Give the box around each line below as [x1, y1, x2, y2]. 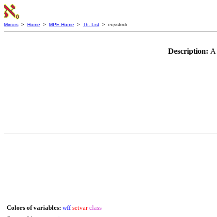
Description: [168, 47, 210, 55]
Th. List [83, 22, 99, 27]
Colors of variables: [7, 204, 61, 211]
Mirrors [4, 22, 18, 27]
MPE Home [49, 22, 74, 27]
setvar [72, 204, 88, 211]
